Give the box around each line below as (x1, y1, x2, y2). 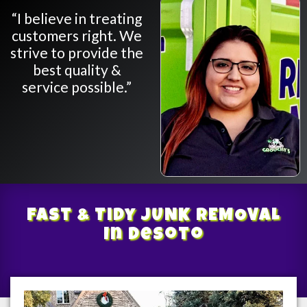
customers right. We (12, 26, 142, 44)
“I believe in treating (12, 9, 142, 27)
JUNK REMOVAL (140, 207, 281, 225)
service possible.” (22, 77, 132, 95)
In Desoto (103, 226, 204, 245)
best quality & (32, 60, 121, 78)
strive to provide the (10, 43, 143, 61)
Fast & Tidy (26, 207, 141, 225)
